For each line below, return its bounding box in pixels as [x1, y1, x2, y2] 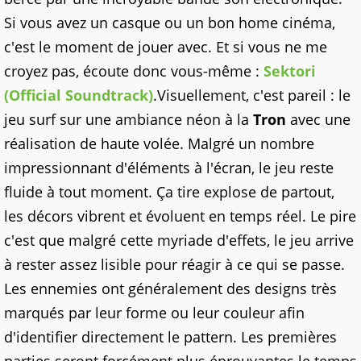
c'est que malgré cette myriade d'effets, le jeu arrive [4, 230, 354, 250]
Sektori [263, 60, 316, 81]
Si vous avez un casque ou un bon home [4, 12, 282, 32]
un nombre [234, 133, 314, 153]
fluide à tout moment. [4, 181, 156, 201]
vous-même [171, 60, 251, 81]
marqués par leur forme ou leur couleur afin [4, 302, 305, 322]
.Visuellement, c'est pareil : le [153, 85, 351, 105]
